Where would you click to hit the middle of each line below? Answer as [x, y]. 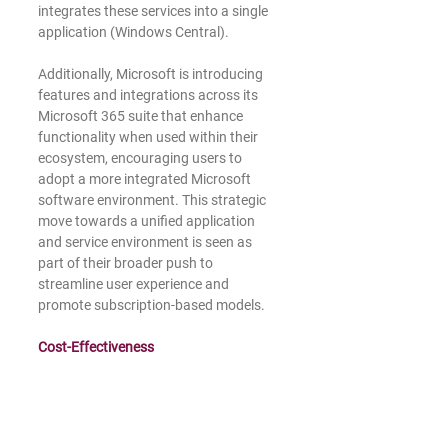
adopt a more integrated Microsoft [146, 179]
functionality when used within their [149, 137]
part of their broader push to [127, 263]
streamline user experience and [135, 284]
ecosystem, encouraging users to [141, 158]
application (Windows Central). [133, 32]
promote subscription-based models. [151, 305]
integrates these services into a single [154, 11]
